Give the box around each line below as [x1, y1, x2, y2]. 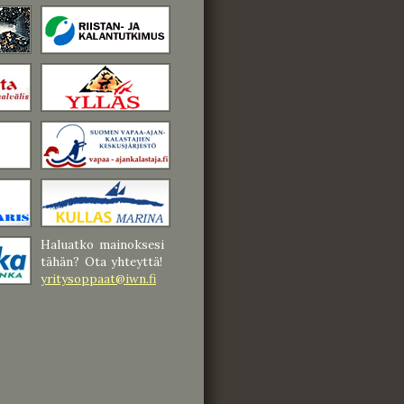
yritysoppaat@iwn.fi [41, 270, 156, 287]
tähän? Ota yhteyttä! [41, 252, 163, 270]
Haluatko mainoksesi [41, 235, 164, 252]
